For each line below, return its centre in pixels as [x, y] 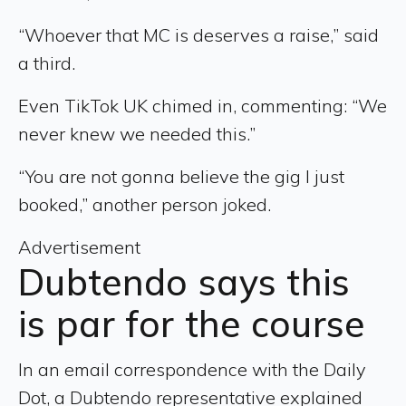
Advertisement [79, 246]
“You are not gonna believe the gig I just [181, 176]
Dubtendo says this [184, 281]
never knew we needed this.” [137, 133]
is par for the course [192, 323]
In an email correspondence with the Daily [192, 369]
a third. [47, 63]
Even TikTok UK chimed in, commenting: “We [203, 105]
